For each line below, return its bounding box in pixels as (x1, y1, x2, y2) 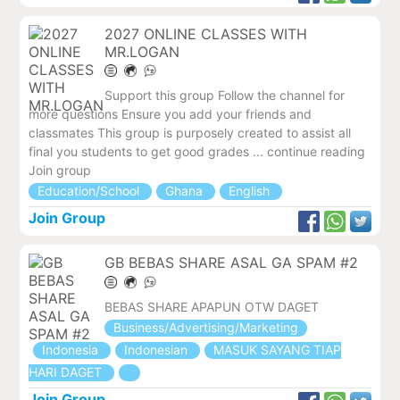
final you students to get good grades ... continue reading (29, 144, 366, 160)
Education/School (37, 183, 144, 199)
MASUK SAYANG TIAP (213, 341, 342, 357)
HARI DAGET (29, 363, 106, 379)
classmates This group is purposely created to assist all (29, 125, 352, 141)
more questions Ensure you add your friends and (29, 106, 312, 122)
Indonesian (124, 341, 192, 357)
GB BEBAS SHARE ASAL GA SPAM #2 (104, 254, 359, 272)
